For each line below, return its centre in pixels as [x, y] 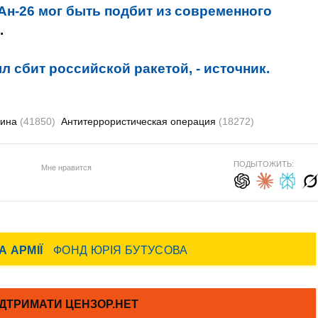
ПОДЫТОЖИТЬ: [263, 164]
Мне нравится [66, 167]
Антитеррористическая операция [140, 121]
